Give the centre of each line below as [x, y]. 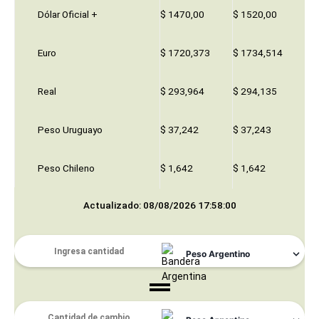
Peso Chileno [66, 168]
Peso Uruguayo [70, 130]
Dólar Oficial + [68, 14]
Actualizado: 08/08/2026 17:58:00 [159, 205]
